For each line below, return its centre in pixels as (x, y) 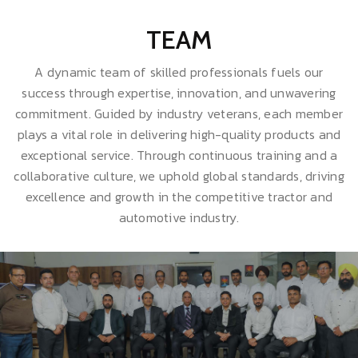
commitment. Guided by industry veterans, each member (179, 113)
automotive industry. (179, 217)
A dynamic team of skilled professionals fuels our (179, 72)
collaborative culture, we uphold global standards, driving (179, 175)
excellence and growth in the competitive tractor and (179, 196)
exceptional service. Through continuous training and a (179, 155)
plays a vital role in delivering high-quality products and (179, 134)
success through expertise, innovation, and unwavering (179, 92)
